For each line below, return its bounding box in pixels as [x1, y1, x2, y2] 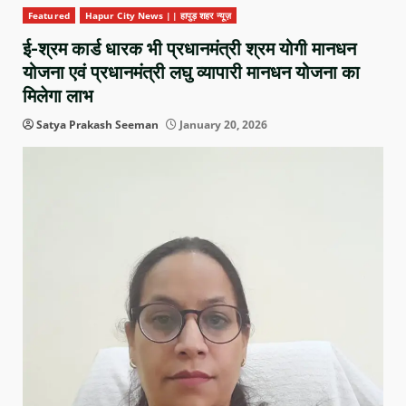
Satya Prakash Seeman [36, 117, 159, 133]
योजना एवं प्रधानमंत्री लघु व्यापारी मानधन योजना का [23, 62, 360, 84]
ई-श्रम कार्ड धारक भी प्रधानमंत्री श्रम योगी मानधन [23, 38, 356, 61]
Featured [28, 9, 70, 23]
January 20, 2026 [177, 117, 267, 133]
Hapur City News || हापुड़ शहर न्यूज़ [84, 9, 231, 23]
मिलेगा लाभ [23, 85, 93, 108]
